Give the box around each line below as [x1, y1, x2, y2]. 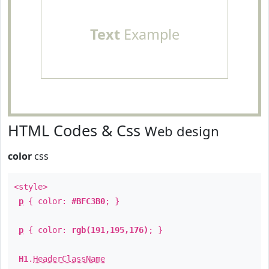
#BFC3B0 [71, 196, 105, 206]
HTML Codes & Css [8, 120, 145, 141]
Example [119, 25, 180, 44]
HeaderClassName [33, 254, 105, 264]
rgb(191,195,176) [71, 225, 148, 235]
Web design [145, 122, 219, 140]
